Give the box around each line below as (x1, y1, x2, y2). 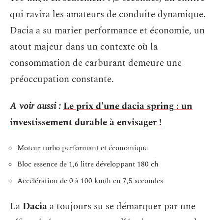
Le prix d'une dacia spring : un (63, 99, 192, 113)
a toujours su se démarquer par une (47, 199, 195, 214)
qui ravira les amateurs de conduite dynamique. (10, 7, 206, 22)
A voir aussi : (10, 99, 61, 113)
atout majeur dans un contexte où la (10, 39, 158, 54)
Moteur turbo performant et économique (17, 142, 148, 154)
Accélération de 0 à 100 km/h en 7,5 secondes (17, 175, 163, 187)
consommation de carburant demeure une (10, 55, 182, 70)
